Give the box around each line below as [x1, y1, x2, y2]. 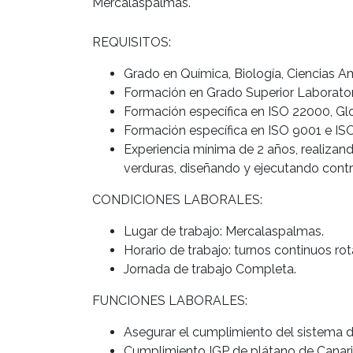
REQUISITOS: [92, 34, 171, 50]
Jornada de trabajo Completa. [124, 261, 296, 277]
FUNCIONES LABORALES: [92, 292, 247, 308]
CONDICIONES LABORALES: [92, 191, 262, 207]
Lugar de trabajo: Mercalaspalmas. [124, 223, 324, 239]
